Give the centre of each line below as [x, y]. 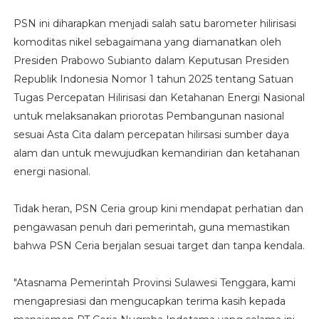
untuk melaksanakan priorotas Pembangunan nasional [148, 116]
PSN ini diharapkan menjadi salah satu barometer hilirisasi [155, 23]
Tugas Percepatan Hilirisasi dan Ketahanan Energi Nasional [159, 97]
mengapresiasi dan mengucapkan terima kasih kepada [149, 301]
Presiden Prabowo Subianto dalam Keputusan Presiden [151, 60]
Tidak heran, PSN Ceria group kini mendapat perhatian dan [158, 208]
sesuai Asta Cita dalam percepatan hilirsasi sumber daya [151, 134]
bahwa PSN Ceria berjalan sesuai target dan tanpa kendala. [159, 245]
